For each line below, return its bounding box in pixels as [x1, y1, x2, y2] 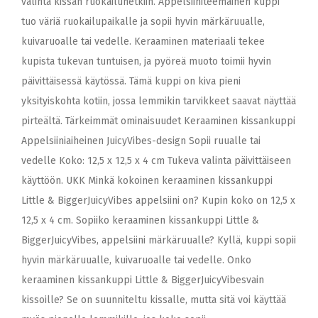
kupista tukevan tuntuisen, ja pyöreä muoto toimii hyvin [21, 55, 271, 67]
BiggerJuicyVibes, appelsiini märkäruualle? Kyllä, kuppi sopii [21, 234, 296, 246]
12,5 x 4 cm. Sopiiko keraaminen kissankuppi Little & [21, 214, 259, 226]
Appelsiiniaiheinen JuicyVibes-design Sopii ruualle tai [21, 135, 261, 147]
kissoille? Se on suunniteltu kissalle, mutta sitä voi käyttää [21, 294, 286, 306]
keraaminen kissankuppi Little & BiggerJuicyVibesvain [21, 274, 264, 286]
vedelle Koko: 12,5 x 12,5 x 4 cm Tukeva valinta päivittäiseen [21, 155, 291, 167]
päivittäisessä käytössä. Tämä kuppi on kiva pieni [21, 75, 241, 87]
